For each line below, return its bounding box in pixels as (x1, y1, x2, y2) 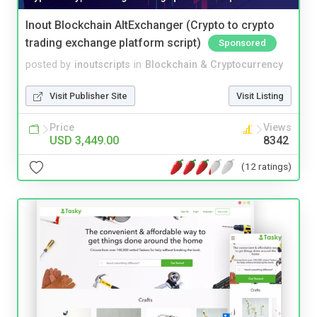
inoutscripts (74, 58, 130, 71)
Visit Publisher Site (50, 90, 127, 101)
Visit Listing (236, 90, 284, 101)
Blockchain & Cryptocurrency (145, 58, 283, 71)
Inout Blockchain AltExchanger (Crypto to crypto (25, 18, 275, 32)
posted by (25, 58, 71, 71)
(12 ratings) (241, 161, 292, 172)
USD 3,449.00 (50, 133, 119, 147)
